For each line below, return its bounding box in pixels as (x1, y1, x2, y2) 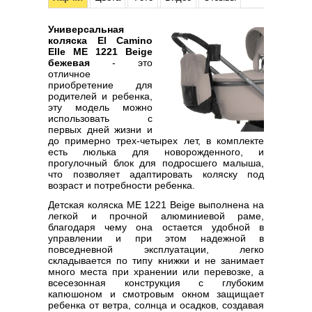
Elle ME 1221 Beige (48, 46, 153, 57)
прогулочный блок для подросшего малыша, (48, 157, 264, 169)
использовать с (48, 113, 153, 124)
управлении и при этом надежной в (48, 233, 264, 244)
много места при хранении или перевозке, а (48, 266, 264, 277)
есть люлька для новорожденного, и (48, 146, 264, 157)
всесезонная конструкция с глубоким (48, 277, 264, 288)
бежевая (48, 57, 90, 68)
